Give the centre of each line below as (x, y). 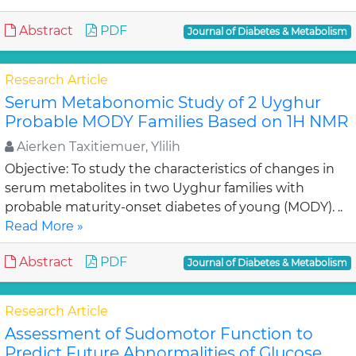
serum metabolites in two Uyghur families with (155, 188)
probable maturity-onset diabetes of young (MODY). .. (174, 207)
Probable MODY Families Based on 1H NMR (176, 122)
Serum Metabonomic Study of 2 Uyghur (163, 103)
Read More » (44, 226)
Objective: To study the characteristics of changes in (170, 169)
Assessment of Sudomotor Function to (159, 334)
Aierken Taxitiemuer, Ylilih (97, 147)
